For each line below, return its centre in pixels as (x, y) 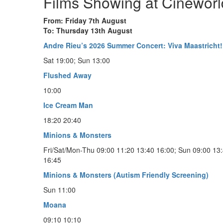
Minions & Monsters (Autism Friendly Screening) (126, 174)
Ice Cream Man (68, 105)
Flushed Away (67, 75)
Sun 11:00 (59, 189)
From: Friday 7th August (85, 20)
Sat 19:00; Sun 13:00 (77, 60)
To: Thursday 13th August (88, 30)
